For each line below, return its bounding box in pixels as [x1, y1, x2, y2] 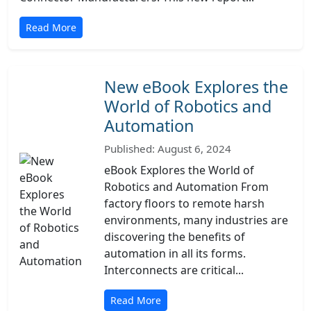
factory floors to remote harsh [104, 196, 264, 211]
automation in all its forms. [104, 246, 246, 261]
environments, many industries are [104, 212, 288, 228]
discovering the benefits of [104, 229, 245, 244]
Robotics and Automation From [104, 179, 269, 194]
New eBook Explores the [104, 76, 288, 98]
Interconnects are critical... [104, 262, 244, 278]
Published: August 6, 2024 [104, 142, 231, 155]
